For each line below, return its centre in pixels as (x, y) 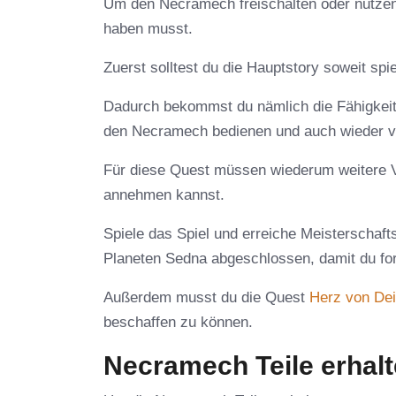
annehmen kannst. (164, 195)
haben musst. (148, 29)
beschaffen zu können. (178, 323)
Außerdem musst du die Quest (206, 298)
